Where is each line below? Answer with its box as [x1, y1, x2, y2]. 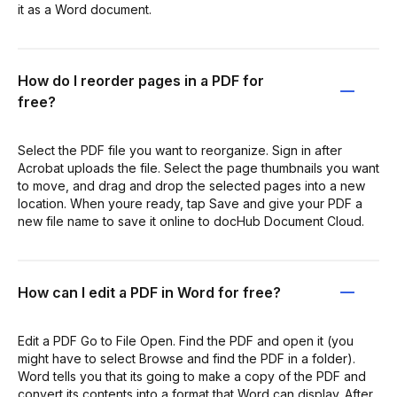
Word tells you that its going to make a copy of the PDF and [18, 368, 366, 384]
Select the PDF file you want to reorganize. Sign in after [18, 142, 342, 158]
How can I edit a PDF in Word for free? [18, 283, 281, 301]
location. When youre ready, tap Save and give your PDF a [18, 195, 362, 211]
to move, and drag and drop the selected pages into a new [18, 177, 365, 193]
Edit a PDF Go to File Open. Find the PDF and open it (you [18, 332, 354, 348]
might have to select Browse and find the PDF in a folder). [18, 350, 355, 366]
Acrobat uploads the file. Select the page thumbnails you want [18, 160, 379, 175]
